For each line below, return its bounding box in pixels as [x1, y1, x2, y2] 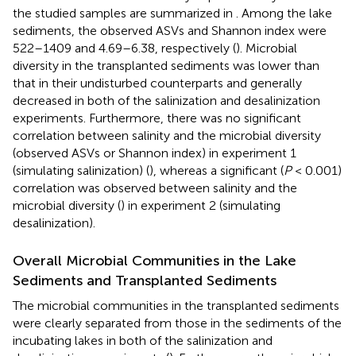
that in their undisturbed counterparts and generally [13, 75, 302, 91]
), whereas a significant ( [149, 162, 284, 178]
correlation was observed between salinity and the [13, 180, 297, 195]
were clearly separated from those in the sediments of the [13, 315, 342, 331]
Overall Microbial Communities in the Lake [13, 251, 296, 269]
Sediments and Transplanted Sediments [13, 271, 277, 289]
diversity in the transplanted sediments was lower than [13, 57, 319, 73]
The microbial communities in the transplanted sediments [13, 297, 339, 313]
